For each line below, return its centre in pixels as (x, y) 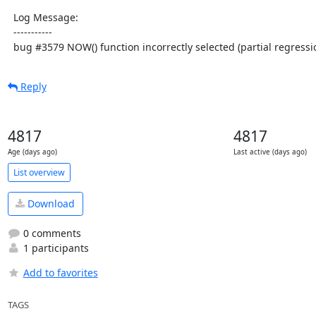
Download (50, 204)
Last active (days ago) (270, 152)
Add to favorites (60, 272)
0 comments (50, 233)
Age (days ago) (32, 152)
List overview (39, 172)
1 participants (54, 248)
